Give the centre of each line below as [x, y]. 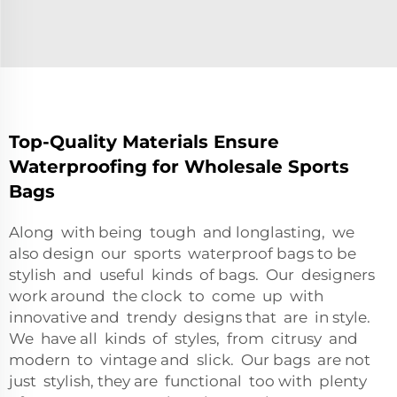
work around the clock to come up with [166, 296]
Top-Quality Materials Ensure [144, 142]
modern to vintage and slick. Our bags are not [190, 360]
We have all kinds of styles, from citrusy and [183, 339]
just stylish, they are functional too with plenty [190, 381]
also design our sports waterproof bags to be [184, 253]
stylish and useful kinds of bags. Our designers [192, 275]
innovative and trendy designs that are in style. [191, 317]
